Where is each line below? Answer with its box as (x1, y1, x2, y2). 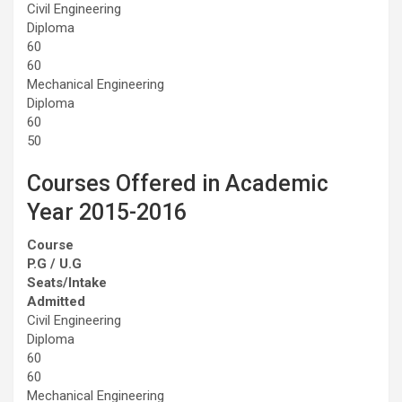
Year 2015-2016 (27, 198, 187, 225)
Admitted (27, 293, 85, 310)
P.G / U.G (27, 255, 82, 272)
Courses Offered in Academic (27, 170, 328, 197)
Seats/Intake (27, 274, 107, 291)
